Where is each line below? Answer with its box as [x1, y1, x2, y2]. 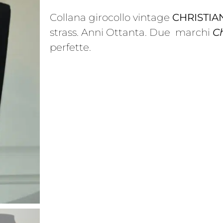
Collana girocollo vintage [49, 11, 172, 23]
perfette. [49, 41, 91, 53]
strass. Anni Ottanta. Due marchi [49, 26, 213, 38]
